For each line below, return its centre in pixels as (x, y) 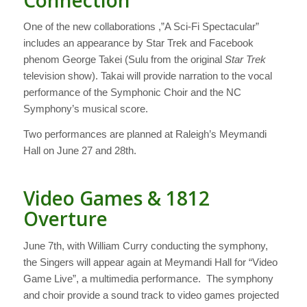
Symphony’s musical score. (85, 109)
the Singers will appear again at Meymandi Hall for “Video (150, 262)
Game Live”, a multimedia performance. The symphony (148, 278)
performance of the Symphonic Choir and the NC (132, 93)
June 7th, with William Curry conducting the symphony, (145, 245)
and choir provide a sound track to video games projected (151, 295)
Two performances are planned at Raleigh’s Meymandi (145, 134)
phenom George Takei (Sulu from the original (124, 60)
